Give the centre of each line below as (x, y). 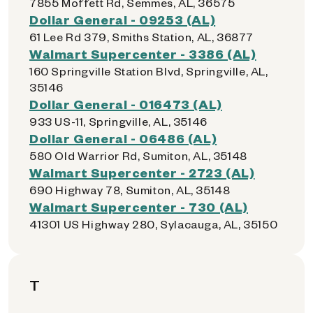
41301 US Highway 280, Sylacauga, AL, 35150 (154, 224)
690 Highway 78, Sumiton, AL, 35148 (130, 190)
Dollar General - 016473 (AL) (126, 104)
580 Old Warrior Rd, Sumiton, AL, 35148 (138, 155)
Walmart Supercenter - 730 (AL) (139, 206)
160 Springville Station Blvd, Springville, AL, (149, 71)
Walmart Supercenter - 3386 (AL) (143, 53)
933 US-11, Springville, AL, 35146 (118, 121)
